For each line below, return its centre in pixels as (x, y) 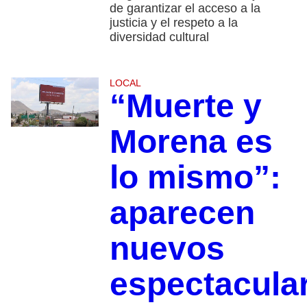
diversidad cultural (159, 37)
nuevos (167, 248)
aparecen (182, 212)
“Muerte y (185, 106)
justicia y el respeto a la (173, 22)
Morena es (191, 141)
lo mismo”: (195, 177)
